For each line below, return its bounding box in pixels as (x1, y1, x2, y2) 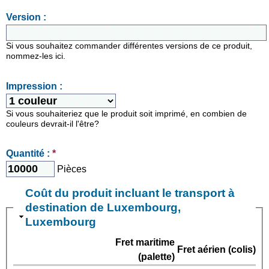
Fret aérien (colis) (177, 244, 256, 255)
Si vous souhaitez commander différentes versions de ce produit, (6, 41, 252, 51)
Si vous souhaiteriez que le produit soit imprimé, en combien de (6, 109, 247, 118)
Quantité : (6, 148, 52, 159)
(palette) (138, 252, 175, 262)
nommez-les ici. (6, 52, 65, 61)
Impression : (6, 80, 62, 91)
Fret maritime (115, 237, 175, 248)
